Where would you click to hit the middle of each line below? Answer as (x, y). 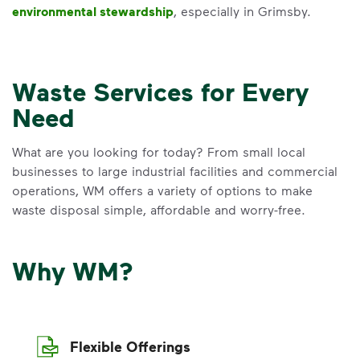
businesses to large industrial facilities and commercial (175, 171)
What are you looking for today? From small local (159, 151)
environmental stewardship (93, 11)
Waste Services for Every (160, 91)
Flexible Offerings (130, 346)
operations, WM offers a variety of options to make (162, 190)
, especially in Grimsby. (242, 11)
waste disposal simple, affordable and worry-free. (159, 209)
